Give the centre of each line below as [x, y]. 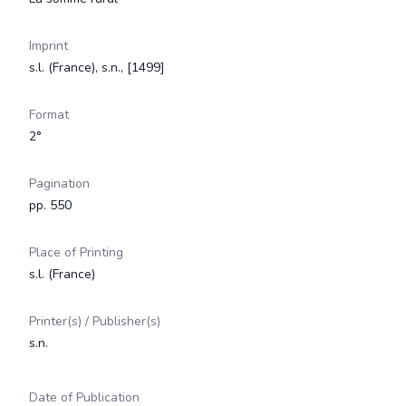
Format [49, 115]
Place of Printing [76, 252]
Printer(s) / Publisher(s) [95, 321]
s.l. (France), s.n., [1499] [97, 68]
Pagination [59, 184]
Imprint [48, 46]
